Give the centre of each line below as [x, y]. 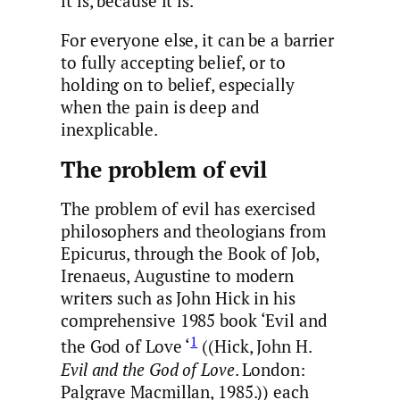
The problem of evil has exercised [188, 209]
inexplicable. [109, 129]
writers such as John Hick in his [178, 299]
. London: [270, 369]
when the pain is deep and [160, 107]
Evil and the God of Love [148, 369]
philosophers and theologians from [193, 232]
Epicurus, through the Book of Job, [190, 254]
